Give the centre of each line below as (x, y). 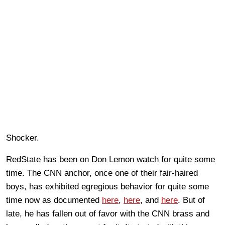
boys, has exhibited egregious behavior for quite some (107, 186)
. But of (191, 200)
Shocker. (23, 138)
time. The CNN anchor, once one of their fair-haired (102, 173)
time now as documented (54, 200)
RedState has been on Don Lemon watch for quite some (110, 159)
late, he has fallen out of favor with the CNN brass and (108, 213)
